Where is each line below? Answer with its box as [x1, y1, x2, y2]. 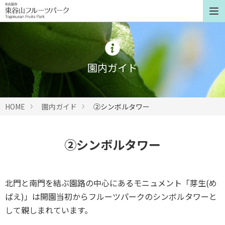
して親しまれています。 [5, 204, 92, 216]
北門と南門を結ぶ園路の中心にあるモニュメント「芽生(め [5, 177, 217, 189]
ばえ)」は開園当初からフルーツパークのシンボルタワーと [5, 190, 217, 202]
